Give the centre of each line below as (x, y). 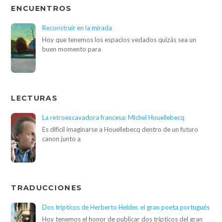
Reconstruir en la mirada (77, 28)
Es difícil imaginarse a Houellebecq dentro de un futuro (120, 129)
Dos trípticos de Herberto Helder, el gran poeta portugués (126, 207)
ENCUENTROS (41, 9)
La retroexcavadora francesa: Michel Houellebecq (113, 117)
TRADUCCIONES (47, 188)
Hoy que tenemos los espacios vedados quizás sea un (119, 39)
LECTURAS (34, 98)
